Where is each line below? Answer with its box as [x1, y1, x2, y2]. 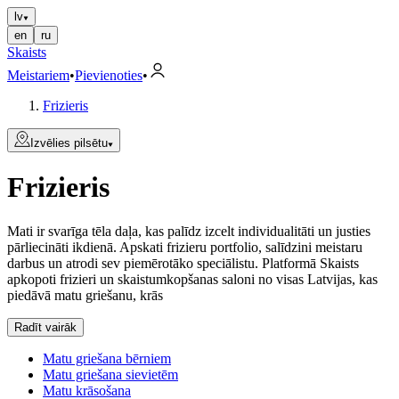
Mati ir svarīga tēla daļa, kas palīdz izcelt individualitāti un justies [7, 223, 370, 239]
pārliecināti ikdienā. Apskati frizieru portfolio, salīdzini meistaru [7, 239, 362, 255]
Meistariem [7, 68, 69, 83]
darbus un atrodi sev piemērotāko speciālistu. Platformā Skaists [7, 255, 359, 271]
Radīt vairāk [14, 320, 77, 334]
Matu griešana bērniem [43, 350, 171, 366]
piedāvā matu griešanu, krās [7, 287, 163, 303]
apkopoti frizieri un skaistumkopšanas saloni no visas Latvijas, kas [7, 271, 378, 287]
